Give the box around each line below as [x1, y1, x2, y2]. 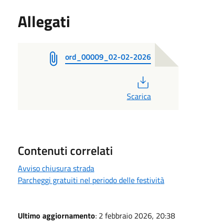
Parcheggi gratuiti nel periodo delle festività [18, 174, 164, 186]
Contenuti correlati [18, 141, 113, 159]
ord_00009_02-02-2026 [65, 50, 151, 63]
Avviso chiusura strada [18, 162, 94, 174]
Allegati [18, 9, 70, 33]
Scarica [126, 90, 151, 102]
